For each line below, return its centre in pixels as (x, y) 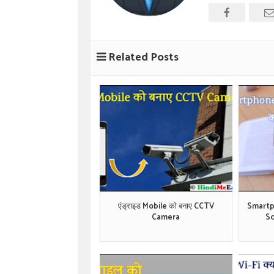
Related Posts (142, 57)
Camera (166, 217)
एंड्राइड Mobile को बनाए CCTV (166, 206)
